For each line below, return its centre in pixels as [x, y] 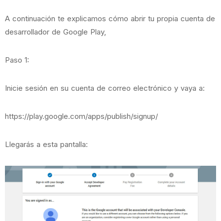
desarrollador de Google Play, [55, 32]
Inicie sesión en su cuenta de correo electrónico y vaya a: [105, 88]
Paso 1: [17, 60]
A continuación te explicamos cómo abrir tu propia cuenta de [110, 18]
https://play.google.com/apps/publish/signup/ [81, 116]
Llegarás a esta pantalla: [46, 144]
